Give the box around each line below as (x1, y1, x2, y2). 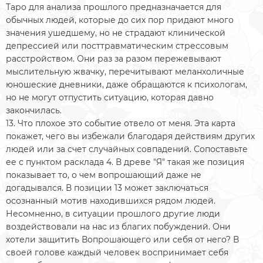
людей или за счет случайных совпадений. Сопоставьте (6, 143, 248, 154)
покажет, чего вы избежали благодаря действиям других (6, 130, 255, 141)
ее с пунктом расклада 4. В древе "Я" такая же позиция (6, 156, 244, 167)
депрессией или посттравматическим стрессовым (6, 40, 228, 51)
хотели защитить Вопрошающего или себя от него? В (6, 234, 239, 245)
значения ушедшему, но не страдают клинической (6, 27, 225, 38)
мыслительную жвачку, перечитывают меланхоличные (6, 66, 244, 77)
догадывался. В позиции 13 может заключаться (6, 182, 208, 193)
